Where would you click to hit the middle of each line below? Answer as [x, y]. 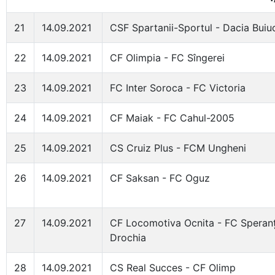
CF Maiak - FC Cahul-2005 [172, 118]
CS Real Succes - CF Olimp [173, 268]
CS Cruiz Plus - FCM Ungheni [178, 148]
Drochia [128, 238]
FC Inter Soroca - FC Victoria [178, 88]
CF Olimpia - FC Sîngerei [167, 58]
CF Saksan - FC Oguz [160, 178]
